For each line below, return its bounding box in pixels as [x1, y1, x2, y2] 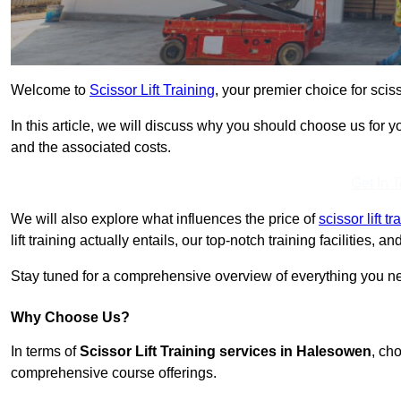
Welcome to [11, 82, 90, 98]
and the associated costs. [11, 140, 171, 156]
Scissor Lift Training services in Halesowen [80, 344, 371, 360]
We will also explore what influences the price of [11, 211, 319, 227]
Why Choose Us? [11, 310, 130, 326]
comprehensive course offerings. [11, 365, 217, 381]
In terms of [11, 344, 80, 360]
